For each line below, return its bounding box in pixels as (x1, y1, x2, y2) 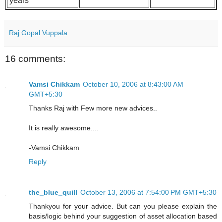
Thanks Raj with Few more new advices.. (29, 104, 157, 112)
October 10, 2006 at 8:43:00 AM (83, 80, 183, 89)
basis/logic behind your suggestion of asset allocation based (29, 212, 217, 221)
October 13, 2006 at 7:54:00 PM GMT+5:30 (80, 188, 217, 197)
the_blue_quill (29, 188, 77, 197)
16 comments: (5, 53, 65, 64)
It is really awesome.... (29, 124, 99, 132)
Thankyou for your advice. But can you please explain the (29, 202, 217, 211)
